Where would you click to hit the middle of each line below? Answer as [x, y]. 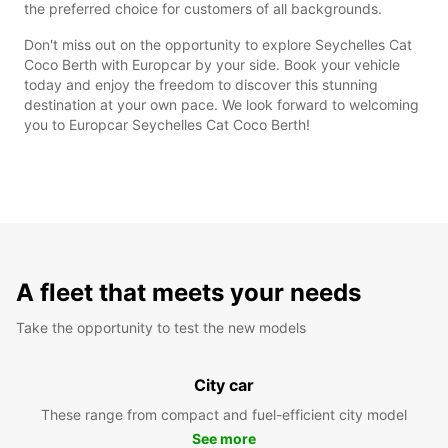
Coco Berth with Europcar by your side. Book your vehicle [212, 64]
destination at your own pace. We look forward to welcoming [221, 104]
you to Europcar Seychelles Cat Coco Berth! [167, 124]
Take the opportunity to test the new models [161, 327]
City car [224, 384]
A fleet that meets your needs [188, 292]
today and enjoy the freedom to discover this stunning [201, 84]
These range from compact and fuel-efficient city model [224, 414]
